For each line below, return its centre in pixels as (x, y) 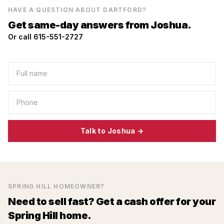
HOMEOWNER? (78, 186)
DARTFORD (123, 10)
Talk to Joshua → (112, 131)
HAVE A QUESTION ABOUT (56, 10)
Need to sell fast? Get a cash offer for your (112, 201)
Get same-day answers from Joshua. (100, 25)
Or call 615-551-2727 (45, 37)
